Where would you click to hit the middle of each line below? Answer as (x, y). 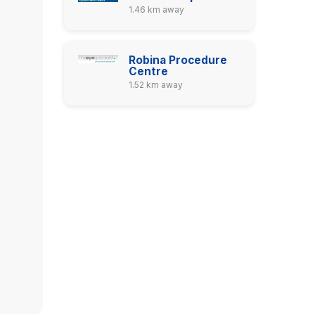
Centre (148, 71)
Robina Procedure (178, 60)
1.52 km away (155, 85)
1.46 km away (156, 9)
